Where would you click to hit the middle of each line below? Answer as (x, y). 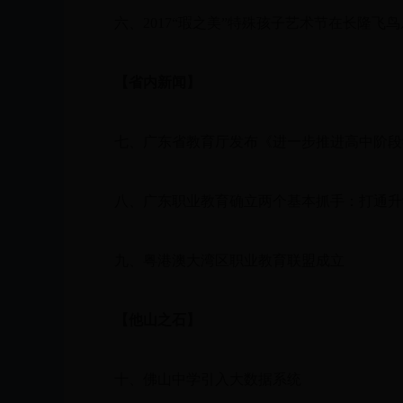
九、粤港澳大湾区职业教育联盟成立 (215, 260)
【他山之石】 (157, 320)
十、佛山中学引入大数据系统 (193, 379)
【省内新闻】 (150, 82)
